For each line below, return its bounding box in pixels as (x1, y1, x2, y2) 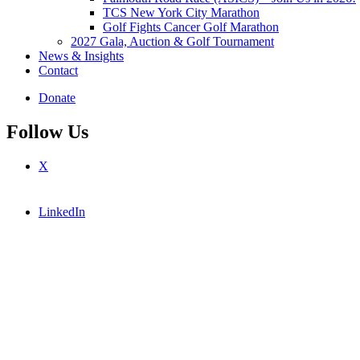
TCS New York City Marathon (103, 6, 260, 19)
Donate (39, 91, 76, 104)
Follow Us (6, 121, 88, 142)
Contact (39, 63, 78, 77)
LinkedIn (39, 205, 85, 219)
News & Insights (39, 49, 124, 63)
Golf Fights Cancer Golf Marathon (103, 20, 279, 34)
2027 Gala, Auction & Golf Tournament (71, 35, 274, 48)
